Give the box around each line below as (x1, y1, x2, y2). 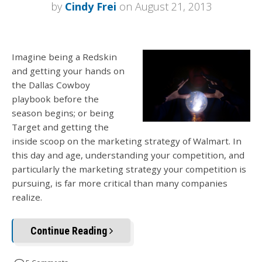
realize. (12, 191, 42, 204)
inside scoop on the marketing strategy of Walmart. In (12, 135, 242, 147)
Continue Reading (30, 225, 109, 237)
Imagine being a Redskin (12, 51, 117, 63)
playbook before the (12, 93, 99, 105)
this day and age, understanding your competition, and (12, 149, 244, 161)
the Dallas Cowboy (12, 79, 90, 91)
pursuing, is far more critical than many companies (12, 177, 227, 189)
